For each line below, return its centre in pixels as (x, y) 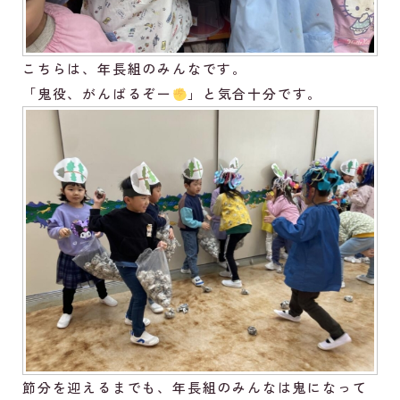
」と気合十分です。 (255, 94)
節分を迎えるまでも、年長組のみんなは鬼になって (195, 387)
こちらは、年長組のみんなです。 (135, 69)
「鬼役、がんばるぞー (97, 94)
